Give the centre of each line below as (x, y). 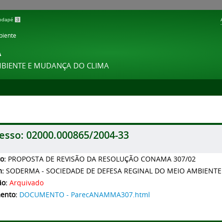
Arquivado (27, 183)
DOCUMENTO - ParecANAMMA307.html (85, 195)
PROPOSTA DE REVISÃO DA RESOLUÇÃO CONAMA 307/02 (102, 159)
